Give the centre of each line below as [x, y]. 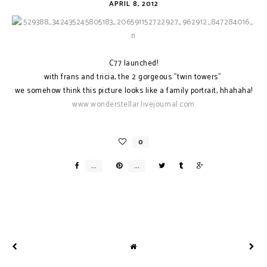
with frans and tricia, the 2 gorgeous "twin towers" [133, 77]
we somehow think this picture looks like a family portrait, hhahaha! [133, 91]
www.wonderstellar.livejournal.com [133, 105]
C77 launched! [133, 63]
